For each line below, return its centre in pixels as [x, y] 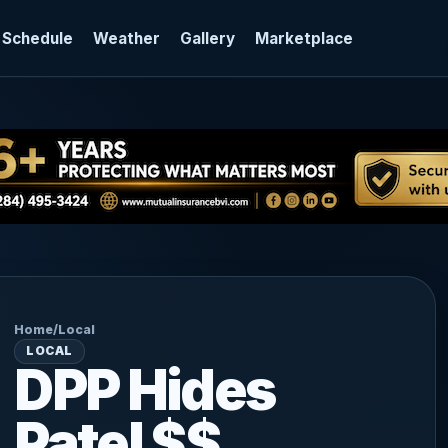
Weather [126, 38]
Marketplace [303, 38]
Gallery [207, 38]
